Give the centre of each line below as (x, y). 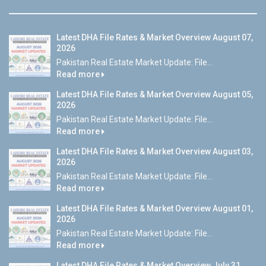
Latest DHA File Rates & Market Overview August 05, (155, 94)
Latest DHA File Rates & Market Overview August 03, (155, 151)
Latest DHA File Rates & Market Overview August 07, (155, 37)
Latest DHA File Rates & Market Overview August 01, (155, 208)
